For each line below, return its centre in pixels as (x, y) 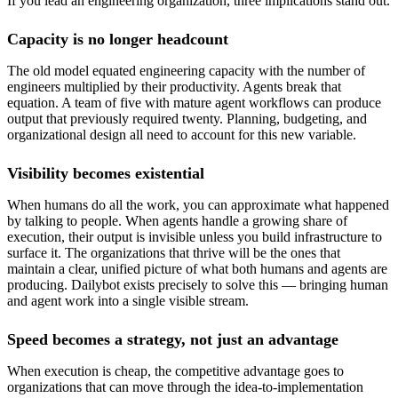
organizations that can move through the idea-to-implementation (185, 387)
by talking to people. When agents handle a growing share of (177, 221)
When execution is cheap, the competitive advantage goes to (175, 371)
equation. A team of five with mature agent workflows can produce (194, 103)
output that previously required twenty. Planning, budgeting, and (187, 119)
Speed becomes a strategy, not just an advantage (173, 340)
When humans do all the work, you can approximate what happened (198, 205)
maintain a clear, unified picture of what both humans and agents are (197, 269)
